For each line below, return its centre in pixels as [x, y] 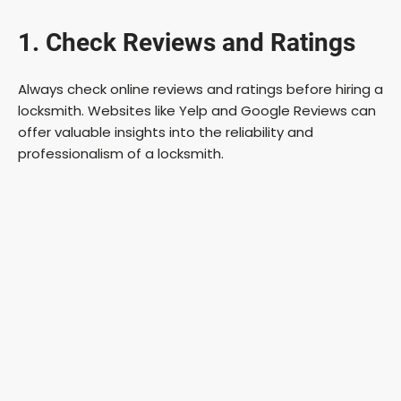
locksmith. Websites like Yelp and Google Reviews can [197, 111]
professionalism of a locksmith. [121, 154]
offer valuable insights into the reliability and [166, 132]
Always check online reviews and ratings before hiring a [200, 90]
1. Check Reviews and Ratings [187, 43]
